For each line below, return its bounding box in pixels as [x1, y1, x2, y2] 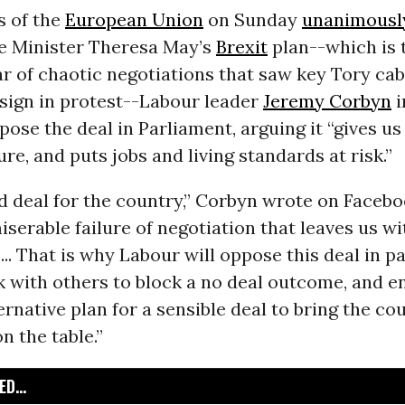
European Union [64, 8, 203, 32]
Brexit [215, 35, 268, 59]
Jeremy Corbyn [262, 89, 391, 113]
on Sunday [202, 8, 302, 32]
